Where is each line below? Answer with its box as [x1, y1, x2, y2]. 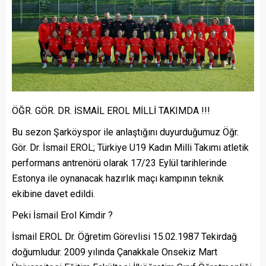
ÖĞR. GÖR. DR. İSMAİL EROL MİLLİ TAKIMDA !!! [12, 105, 210, 117]
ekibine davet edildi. [12, 188, 95, 200]
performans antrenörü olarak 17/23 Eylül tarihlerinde [12, 157, 227, 169]
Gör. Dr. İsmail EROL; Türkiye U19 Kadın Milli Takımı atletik [12, 142, 249, 154]
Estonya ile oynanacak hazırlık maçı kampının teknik [12, 173, 224, 185]
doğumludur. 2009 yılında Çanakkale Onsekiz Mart [12, 246, 217, 258]
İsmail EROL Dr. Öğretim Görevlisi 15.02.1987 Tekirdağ [12, 231, 237, 243]
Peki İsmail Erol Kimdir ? [12, 210, 113, 221]
